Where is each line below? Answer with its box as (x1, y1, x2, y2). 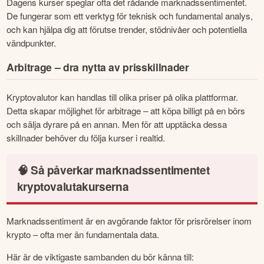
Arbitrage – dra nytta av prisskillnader (6, 60, 189, 75)
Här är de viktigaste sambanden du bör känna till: (6, 250, 194, 263)
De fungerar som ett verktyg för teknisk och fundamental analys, (6, 9, 253, 22)
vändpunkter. (6, 36, 57, 49)
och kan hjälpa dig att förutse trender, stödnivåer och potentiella (6, 22, 247, 35)
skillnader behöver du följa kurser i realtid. (6, 131, 166, 144)
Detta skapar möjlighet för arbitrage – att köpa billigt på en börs (6, 104, 246, 117)
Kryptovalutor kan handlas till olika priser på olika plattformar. (6, 91, 239, 104)
